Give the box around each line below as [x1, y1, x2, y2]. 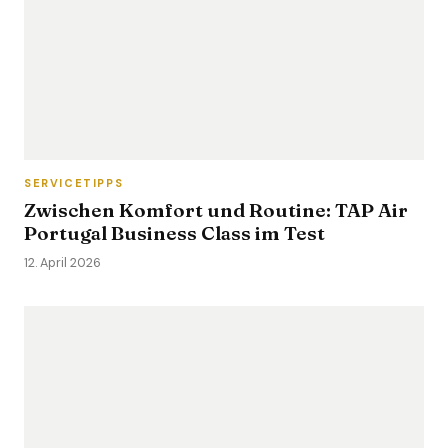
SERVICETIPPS [24, 176, 124, 190]
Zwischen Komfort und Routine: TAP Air [24, 198, 408, 222]
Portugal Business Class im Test [24, 221, 325, 245]
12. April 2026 [24, 255, 101, 271]
